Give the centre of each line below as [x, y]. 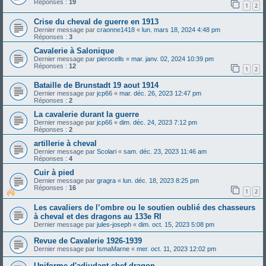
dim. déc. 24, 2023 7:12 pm [158, 123]
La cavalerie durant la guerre [86, 115]
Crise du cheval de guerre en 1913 [96, 21]
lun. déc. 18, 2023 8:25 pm [161, 181]
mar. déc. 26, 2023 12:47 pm [160, 94]
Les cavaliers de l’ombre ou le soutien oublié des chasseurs [145, 208]
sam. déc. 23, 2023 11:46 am [165, 152]
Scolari [107, 152]
